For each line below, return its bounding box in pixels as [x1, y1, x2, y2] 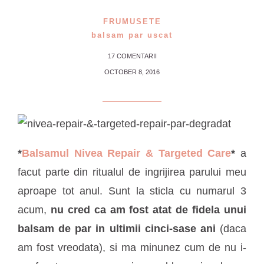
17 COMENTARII [107, 52, 157, 60]
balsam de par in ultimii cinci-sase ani [18, 223, 216, 235]
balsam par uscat [91, 30, 173, 39]
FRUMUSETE [103, 16, 161, 26]
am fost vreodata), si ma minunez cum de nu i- [18, 242, 246, 254]
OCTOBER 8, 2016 [104, 68, 160, 75]
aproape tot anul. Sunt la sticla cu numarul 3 [18, 185, 246, 197]
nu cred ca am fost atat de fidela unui [50, 204, 247, 216]
